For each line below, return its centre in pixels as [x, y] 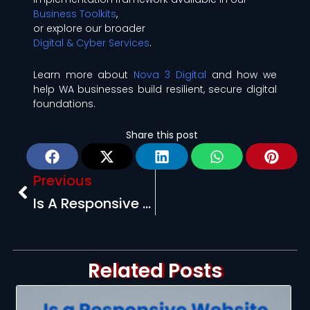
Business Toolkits [74, 14]
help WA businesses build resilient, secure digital [155, 89]
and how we [241, 74]
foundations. [64, 103]
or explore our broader [89, 28]
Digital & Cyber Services [91, 43]
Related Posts [155, 271]
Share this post [162, 135]
